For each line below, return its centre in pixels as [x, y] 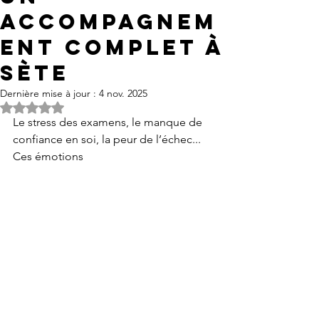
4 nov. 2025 [123, 94]
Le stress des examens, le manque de [109, 122]
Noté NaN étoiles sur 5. [84, 107]
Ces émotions [49, 157]
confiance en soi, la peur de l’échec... [108, 140]
